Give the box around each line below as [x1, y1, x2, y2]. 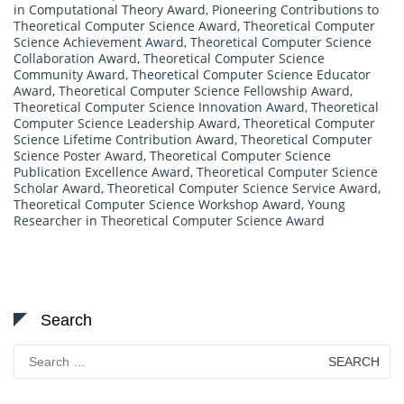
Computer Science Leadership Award [14, 114, 237, 132]
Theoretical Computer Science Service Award [107, 179, 378, 197]
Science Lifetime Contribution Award [14, 130, 234, 148]
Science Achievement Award [14, 32, 184, 50]
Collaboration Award [14, 49, 137, 67]
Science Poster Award [14, 146, 143, 164]
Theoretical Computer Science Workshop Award [14, 195, 301, 213]
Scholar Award [14, 179, 101, 197]
